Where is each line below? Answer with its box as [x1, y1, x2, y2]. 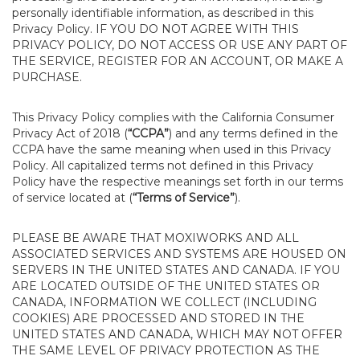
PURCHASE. [12, 70, 82, 84]
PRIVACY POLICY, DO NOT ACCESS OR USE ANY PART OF [12, 38, 347, 52]
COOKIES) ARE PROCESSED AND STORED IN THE [12, 311, 305, 325]
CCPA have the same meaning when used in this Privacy [12, 142, 331, 157]
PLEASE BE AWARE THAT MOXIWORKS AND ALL [12, 231, 299, 245]
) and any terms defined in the [169, 126, 338, 141]
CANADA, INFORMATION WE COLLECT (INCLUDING [12, 295, 317, 309]
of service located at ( [12, 190, 133, 205]
